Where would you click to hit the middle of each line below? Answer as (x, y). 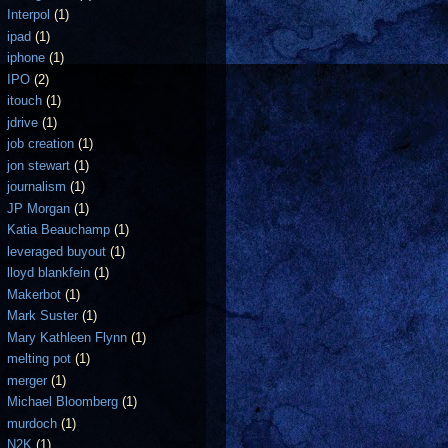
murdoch (32, 423)
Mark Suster (43, 315)
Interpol (29, 14)
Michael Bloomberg (63, 401)
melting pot (39, 358)
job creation (41, 143)
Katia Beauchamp (59, 229)
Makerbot (34, 294)
